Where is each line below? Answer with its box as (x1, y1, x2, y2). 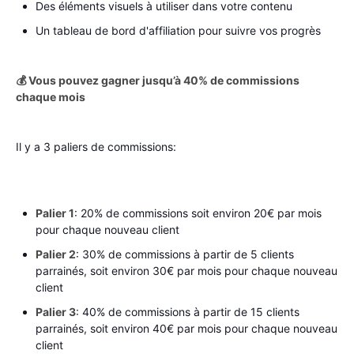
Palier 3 (36, 304, 76, 318)
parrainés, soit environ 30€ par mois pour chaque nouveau (36, 263, 337, 277)
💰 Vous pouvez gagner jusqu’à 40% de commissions (16, 73, 299, 87)
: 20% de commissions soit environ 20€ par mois (74, 205, 322, 220)
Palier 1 (36, 205, 74, 220)
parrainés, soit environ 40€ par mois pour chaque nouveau (36, 321, 337, 335)
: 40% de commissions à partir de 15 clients (76, 304, 299, 318)
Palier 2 (36, 247, 76, 261)
